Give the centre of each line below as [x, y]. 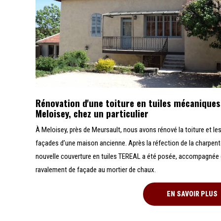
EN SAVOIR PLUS [192, 194]
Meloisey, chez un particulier [92, 113]
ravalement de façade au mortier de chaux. [96, 170]
